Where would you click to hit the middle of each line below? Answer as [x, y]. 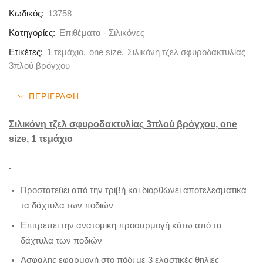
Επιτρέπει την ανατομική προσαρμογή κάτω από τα [121, 225]
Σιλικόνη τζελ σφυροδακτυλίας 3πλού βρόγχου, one [123, 124]
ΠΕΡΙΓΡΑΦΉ [54, 96]
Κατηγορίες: [32, 33]
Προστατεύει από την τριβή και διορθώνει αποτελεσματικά [134, 190]
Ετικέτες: [26, 52]
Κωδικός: [28, 14]
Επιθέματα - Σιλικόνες [102, 33]
